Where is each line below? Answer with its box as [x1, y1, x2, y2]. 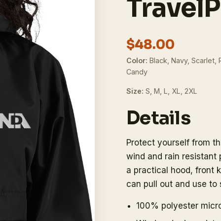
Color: [126, 56, 147, 65]
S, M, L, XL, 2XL [144, 87, 197, 96]
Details [126, 107, 190, 130]
